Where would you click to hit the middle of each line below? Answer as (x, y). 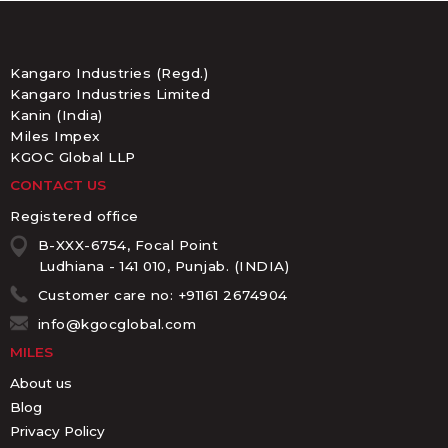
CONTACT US (58, 185)
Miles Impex (55, 136)
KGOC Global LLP (73, 157)
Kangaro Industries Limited (110, 94)
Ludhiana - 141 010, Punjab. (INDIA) (164, 266)
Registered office (74, 216)
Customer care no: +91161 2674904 (162, 295)
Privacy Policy (57, 430)
